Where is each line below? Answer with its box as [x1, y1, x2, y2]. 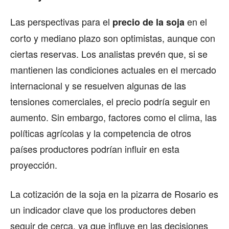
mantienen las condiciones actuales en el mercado [10, 63, 216, 77]
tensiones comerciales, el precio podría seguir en [10, 95, 210, 108]
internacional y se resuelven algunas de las [10, 79, 186, 93]
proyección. [10, 158, 57, 172]
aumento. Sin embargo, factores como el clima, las [10, 110, 217, 124]
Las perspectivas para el [10, 15, 112, 29]
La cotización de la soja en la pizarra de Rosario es [10, 187, 218, 201]
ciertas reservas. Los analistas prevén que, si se [10, 47, 208, 61]
